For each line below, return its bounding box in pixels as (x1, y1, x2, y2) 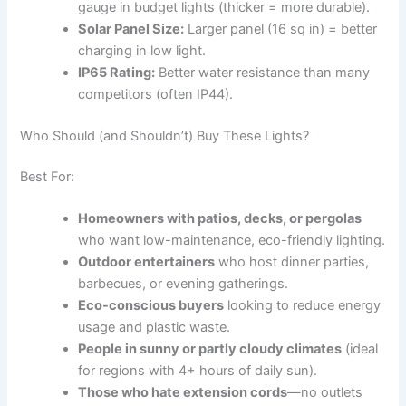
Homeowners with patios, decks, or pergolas (78, 210, 362, 227)
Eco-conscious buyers (78, 297, 225, 314)
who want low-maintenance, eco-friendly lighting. (78, 232, 386, 249)
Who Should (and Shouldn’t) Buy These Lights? (20, 127, 310, 144)
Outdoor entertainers (78, 254, 216, 271)
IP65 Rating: (78, 63, 156, 81)
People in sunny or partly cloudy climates (78, 341, 343, 358)
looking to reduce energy (224, 297, 382, 314)
